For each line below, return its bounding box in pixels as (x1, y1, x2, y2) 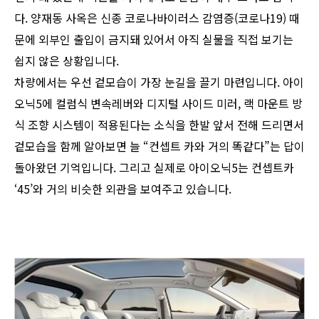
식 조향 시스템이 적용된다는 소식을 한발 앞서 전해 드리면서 (14, 116, 304, 134)
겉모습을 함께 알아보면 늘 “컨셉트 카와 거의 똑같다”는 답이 (14, 137, 305, 155)
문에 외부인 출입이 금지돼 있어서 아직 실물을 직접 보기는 (14, 31, 293, 48)
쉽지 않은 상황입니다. (14, 52, 119, 70)
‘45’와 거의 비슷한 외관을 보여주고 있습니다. (14, 180, 231, 198)
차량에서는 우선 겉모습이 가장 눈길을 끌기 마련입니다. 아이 (14, 73, 304, 91)
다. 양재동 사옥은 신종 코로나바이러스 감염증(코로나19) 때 (14, 9, 300, 27)
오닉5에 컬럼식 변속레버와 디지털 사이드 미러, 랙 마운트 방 (14, 95, 303, 113)
